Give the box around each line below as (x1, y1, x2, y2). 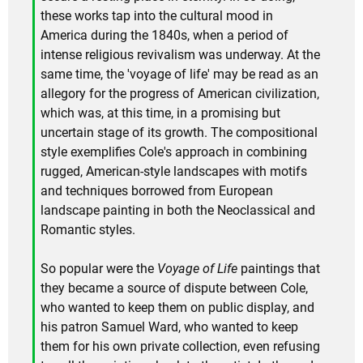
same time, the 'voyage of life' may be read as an (41, 66, 318, 82)
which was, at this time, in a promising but (41, 105, 280, 121)
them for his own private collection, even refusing (41, 338, 320, 354)
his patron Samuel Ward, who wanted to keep (41, 318, 298, 335)
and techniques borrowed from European (41, 182, 273, 199)
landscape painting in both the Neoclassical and (41, 202, 315, 218)
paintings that (237, 260, 320, 276)
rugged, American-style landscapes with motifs (41, 163, 307, 179)
